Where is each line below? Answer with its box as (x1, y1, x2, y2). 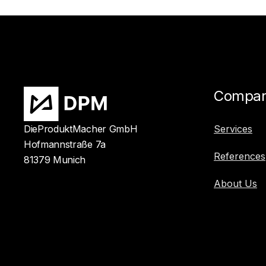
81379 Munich (24, 153, 86, 166)
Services (214, 122, 252, 135)
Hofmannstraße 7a (24, 138, 106, 150)
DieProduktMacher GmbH (24, 122, 138, 135)
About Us (214, 177, 257, 189)
